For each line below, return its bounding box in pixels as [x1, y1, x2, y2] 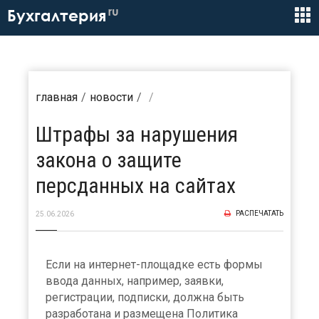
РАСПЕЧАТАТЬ [234, 209, 283, 217]
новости [90, 90, 133, 104]
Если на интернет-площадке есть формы [46, 258, 263, 271]
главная [36, 90, 78, 104]
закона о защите [36, 147, 182, 172]
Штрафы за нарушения [36, 122, 238, 147]
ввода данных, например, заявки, [46, 274, 224, 288]
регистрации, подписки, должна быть [46, 291, 244, 304]
